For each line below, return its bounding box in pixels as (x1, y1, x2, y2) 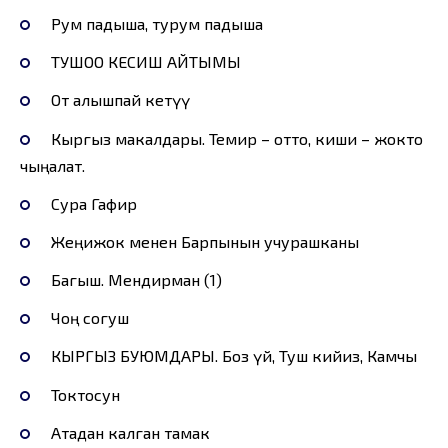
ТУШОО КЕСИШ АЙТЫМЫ (50, 52, 241, 72)
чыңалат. (20, 155, 85, 175)
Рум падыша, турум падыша (50, 13, 263, 33)
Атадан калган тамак (50, 422, 210, 442)
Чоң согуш (50, 308, 129, 328)
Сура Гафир (50, 193, 137, 213)
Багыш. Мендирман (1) (50, 270, 222, 290)
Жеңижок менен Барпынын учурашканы (50, 231, 359, 251)
